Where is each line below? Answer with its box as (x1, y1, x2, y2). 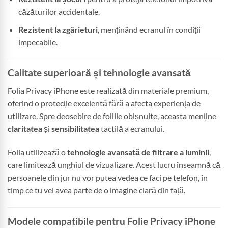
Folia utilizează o (8, 147, 67, 157)
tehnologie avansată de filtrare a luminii (67, 147, 209, 157)
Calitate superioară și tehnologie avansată (8, 67, 191, 79)
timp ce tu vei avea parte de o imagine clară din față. (8, 185, 185, 195)
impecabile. (18, 37, 58, 47)
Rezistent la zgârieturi (18, 24, 98, 34)
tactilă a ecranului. (99, 123, 164, 133)
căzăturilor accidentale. (18, 6, 100, 16)
